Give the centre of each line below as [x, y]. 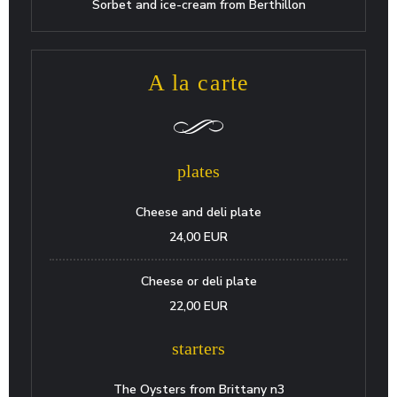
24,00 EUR [198, 237]
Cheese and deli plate [198, 212]
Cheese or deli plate [198, 281]
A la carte [198, 83]
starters [198, 348]
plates [198, 171]
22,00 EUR [198, 306]
